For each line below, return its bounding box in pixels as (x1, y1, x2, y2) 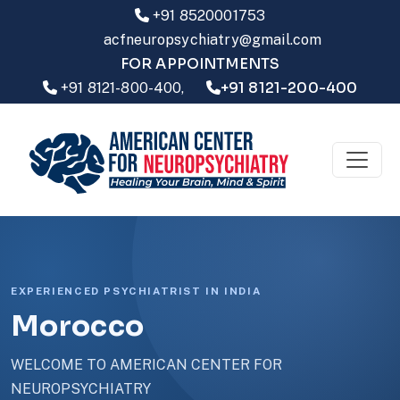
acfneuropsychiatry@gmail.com (103, 31, 322, 48)
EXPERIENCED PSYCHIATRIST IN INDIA (11, 285, 262, 297)
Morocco (11, 308, 145, 344)
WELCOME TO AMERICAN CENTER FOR (11, 356, 282, 373)
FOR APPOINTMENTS (120, 54, 280, 73)
